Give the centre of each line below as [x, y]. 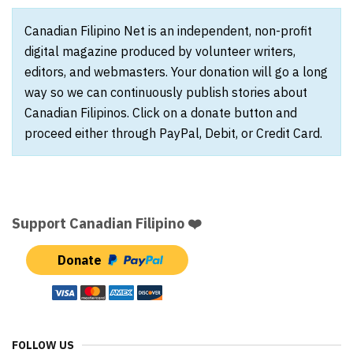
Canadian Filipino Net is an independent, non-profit [168, 30]
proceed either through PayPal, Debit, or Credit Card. [173, 133]
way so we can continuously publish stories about [166, 92]
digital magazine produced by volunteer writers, [160, 51]
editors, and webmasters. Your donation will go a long [176, 71]
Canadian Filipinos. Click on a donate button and [161, 112]
